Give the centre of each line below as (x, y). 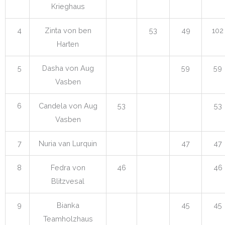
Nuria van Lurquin (68, 143)
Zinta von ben (68, 30)
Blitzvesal (68, 181)
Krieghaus (68, 6)
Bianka (68, 205)
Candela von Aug (68, 105)
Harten (68, 44)
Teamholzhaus (68, 218)
